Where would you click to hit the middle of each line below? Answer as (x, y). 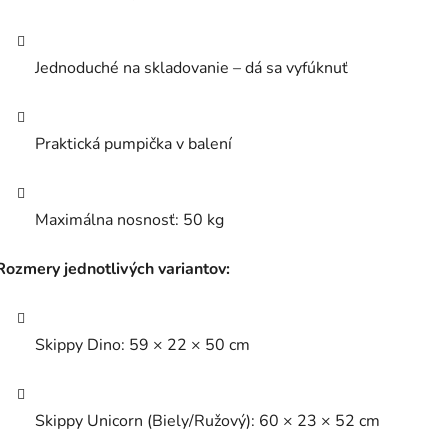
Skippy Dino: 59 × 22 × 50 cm (142, 345)
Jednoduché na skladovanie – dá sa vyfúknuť (191, 68)
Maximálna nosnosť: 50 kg (129, 220)
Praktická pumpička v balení (133, 144)
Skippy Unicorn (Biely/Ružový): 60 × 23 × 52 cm (207, 421)
